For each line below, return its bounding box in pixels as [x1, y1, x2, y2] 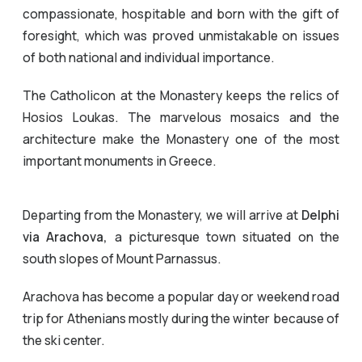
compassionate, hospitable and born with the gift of [23, 5, 339, 23]
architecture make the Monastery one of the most [23, 130, 339, 148]
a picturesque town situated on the [107, 228, 340, 246]
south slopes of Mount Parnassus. [23, 250, 221, 267]
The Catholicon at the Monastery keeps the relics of [23, 86, 339, 104]
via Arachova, [23, 228, 108, 246]
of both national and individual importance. [23, 48, 274, 66]
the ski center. [23, 331, 104, 349]
